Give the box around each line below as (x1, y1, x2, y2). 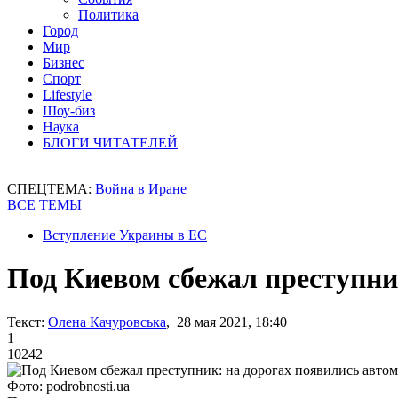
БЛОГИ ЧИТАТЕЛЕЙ (43, 135, 178, 150)
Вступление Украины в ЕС (43, 227, 207, 243)
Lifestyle (43, 87, 92, 102)
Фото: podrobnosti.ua (7, 378, 130, 394)
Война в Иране (95, 181, 187, 196)
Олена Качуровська (48, 314, 166, 330)
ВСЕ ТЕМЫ (7, 197, 82, 212)
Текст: (7, 314, 44, 330)
